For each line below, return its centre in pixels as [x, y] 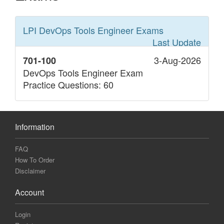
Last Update [177, 42]
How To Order [35, 160]
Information [35, 127]
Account [29, 192]
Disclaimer [30, 171]
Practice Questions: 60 [68, 85]
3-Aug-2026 [177, 60]
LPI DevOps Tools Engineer [79, 30]
